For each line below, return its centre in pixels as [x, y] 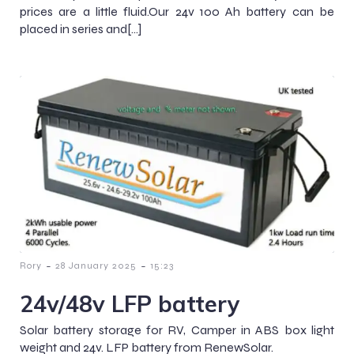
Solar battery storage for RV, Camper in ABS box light [177, 330]
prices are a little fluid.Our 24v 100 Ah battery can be [177, 11]
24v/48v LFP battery [130, 303]
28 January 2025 [96, 265]
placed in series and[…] [81, 28]
